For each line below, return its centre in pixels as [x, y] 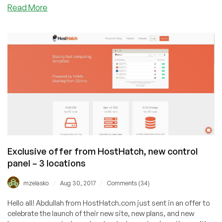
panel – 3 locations [47, 163]
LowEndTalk [69, 18]
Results [60, 73]
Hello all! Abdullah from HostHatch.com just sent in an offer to [109, 203]
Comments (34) [128, 183]
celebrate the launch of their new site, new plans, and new [101, 214]
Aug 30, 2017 [78, 183]
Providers [64, 51]
